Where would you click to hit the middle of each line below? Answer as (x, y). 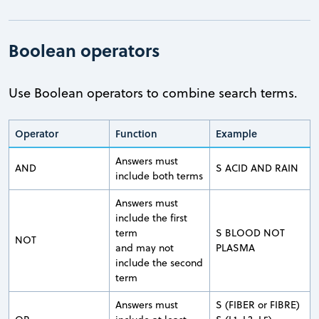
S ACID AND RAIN (257, 168)
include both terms (159, 176)
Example (236, 133)
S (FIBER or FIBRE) (258, 304)
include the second (159, 262)
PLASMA (235, 247)
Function (136, 133)
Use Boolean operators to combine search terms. (153, 93)
